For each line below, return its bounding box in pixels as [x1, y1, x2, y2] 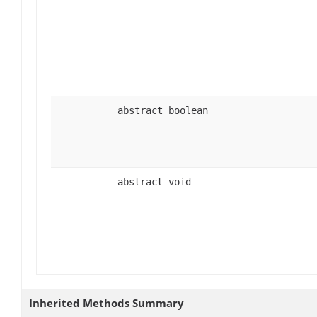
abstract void [117, 175, 191, 188]
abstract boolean [117, 104, 208, 116]
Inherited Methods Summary [29, 295, 184, 310]
